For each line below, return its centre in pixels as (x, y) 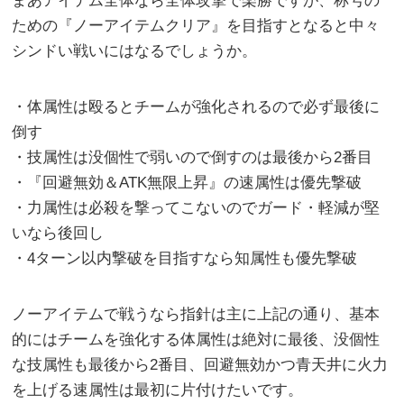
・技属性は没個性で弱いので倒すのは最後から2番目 (193, 158)
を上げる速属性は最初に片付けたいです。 (158, 390)
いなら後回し (58, 234)
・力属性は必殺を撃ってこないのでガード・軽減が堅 (196, 208)
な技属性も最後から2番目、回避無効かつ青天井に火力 (200, 365)
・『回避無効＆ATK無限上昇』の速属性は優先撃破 (187, 183)
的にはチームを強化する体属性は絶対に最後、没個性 (196, 340)
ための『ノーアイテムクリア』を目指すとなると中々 (196, 26)
